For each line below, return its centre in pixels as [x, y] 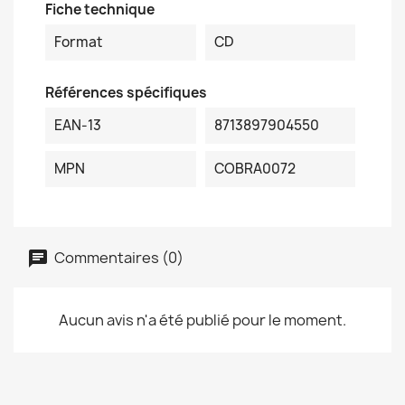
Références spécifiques [126, 93]
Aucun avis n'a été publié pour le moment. [202, 320]
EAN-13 [78, 125]
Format [78, 42]
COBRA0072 [254, 169]
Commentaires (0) [118, 257]
